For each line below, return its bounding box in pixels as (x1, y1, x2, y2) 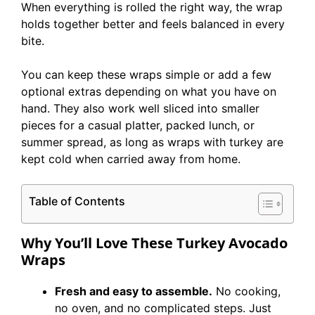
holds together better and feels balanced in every (21, 17, 285, 31)
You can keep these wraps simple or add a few (21, 67, 271, 82)
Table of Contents (29, 194, 125, 209)
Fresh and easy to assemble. (55, 284, 212, 298)
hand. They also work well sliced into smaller (21, 101, 259, 115)
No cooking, (212, 284, 281, 298)
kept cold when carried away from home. (21, 152, 240, 166)
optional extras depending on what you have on (21, 84, 276, 98)
